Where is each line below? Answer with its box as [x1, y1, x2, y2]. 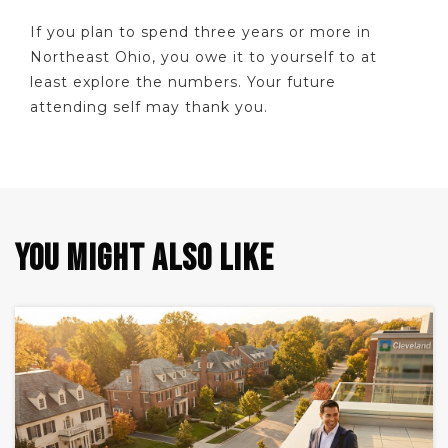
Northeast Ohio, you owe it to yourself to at [30, 48, 377, 67]
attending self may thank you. [30, 98, 268, 117]
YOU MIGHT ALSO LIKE [15, 236, 274, 281]
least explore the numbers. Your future [30, 73, 336, 92]
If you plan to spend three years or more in [30, 23, 371, 42]
